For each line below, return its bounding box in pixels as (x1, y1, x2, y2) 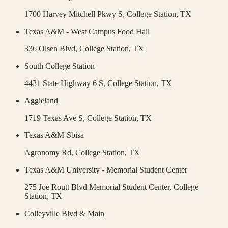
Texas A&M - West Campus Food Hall (24, 27, 150, 36)
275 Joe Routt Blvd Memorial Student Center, (24, 183, 174, 192)
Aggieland (24, 96, 58, 105)
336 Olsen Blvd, (24, 44, 79, 53)
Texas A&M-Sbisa (24, 131, 84, 140)
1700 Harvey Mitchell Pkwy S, (24, 10, 127, 19)
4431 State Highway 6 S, (24, 79, 107, 88)
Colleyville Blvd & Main (24, 209, 104, 218)
